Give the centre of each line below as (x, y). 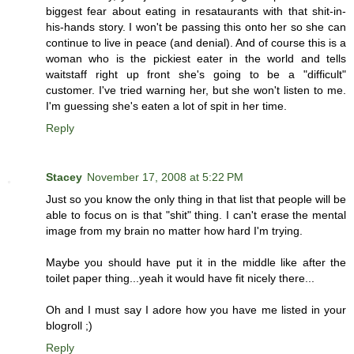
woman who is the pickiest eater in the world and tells (196, 59)
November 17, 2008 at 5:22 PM (165, 177)
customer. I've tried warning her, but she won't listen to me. (196, 90)
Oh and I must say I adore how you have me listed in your (196, 310)
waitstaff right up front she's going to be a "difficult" (196, 75)
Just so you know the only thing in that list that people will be (196, 200)
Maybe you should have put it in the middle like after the (196, 263)
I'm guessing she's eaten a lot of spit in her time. (166, 106)
